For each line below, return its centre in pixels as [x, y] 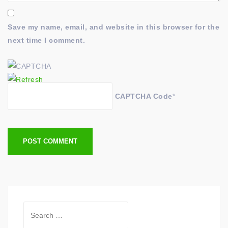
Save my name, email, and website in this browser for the [113, 27]
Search [36, 207]
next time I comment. [46, 40]
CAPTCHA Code [144, 96]
